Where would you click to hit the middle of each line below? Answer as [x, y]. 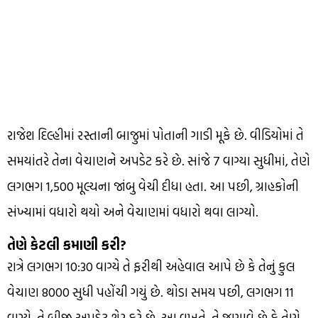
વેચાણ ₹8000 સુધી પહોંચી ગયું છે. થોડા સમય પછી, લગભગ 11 [150, 292]
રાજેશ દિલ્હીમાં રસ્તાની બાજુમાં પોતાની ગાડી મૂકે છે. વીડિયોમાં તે [155, 135]
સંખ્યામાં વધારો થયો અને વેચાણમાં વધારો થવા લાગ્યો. [133, 212]
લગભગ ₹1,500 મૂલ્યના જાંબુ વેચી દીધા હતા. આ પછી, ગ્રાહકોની [153, 186]
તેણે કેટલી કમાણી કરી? [67, 245]
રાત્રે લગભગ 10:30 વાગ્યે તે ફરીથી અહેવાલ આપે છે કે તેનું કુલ [151, 266]
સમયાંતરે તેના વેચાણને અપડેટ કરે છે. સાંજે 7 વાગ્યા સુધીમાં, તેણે [159, 160]
